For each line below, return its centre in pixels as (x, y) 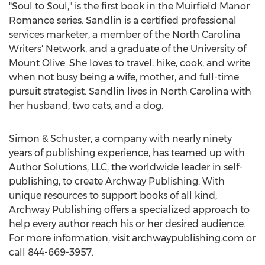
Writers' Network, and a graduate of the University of (127, 49)
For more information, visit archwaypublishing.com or (132, 238)
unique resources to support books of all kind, (113, 195)
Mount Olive (37, 63)
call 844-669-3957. (51, 252)
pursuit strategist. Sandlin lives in (85, 91)
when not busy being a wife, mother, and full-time (124, 77)
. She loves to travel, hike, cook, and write (158, 63)
